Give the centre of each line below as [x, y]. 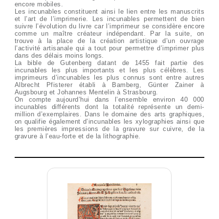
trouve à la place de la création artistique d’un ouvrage [109, 41]
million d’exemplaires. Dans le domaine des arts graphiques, [109, 114]
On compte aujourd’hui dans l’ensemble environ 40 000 [109, 99]
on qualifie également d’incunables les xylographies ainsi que [109, 121]
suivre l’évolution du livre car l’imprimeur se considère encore [109, 26]
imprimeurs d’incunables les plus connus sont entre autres [109, 77]
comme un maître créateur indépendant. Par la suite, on [109, 33]
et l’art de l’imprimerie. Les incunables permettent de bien [109, 19]
